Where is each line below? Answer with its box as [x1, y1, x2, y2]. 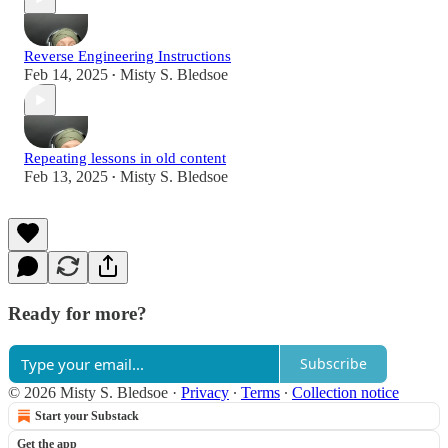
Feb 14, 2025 [24, 66, 108, 84]
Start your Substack [35, 408, 139, 423]
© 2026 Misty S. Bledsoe [8, 383, 168, 401]
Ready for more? [8, 303, 147, 325]
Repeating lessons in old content [24, 150, 226, 167]
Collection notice [292, 383, 399, 401]
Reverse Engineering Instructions [24, 48, 231, 65]
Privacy [181, 383, 229, 401]
